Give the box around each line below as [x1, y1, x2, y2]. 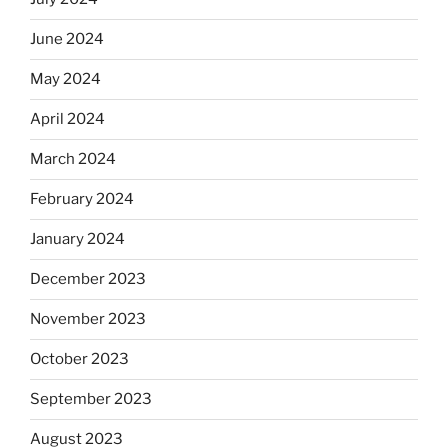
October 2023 [30, 350, 129, 369]
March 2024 [30, 150, 116, 169]
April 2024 [30, 110, 105, 129]
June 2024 [30, 30, 104, 49]
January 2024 [30, 230, 125, 249]
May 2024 [30, 70, 101, 89]
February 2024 [30, 190, 134, 209]
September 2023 [30, 390, 152, 409]
